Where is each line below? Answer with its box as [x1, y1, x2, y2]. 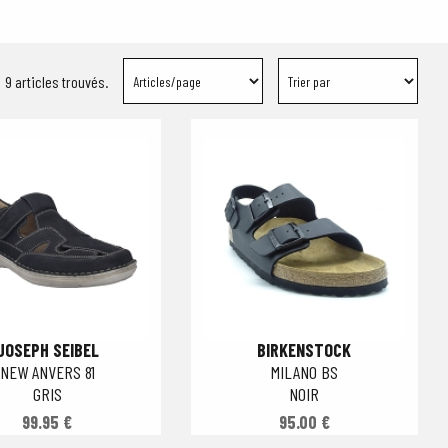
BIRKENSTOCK [257, 339, 352, 361]
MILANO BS [270, 361, 338, 383]
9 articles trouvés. [5, 71, 108, 91]
